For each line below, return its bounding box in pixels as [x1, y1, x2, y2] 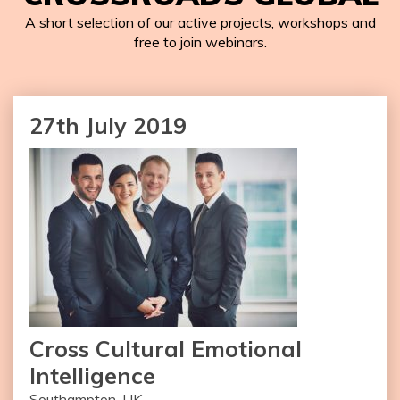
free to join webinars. [133, 33, 267, 51]
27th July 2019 [29, 112, 187, 139]
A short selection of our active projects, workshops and [24, 13, 376, 31]
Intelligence [29, 362, 155, 389]
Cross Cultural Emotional [29, 335, 302, 362]
